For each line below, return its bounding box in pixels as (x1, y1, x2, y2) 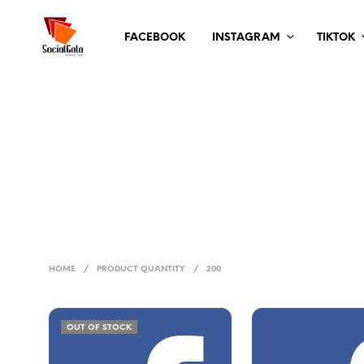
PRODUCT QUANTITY (94, 265, 188, 275)
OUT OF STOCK (67, 323, 132, 333)
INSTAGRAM (211, 32, 280, 43)
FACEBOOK (123, 32, 185, 43)
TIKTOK (316, 32, 355, 43)
